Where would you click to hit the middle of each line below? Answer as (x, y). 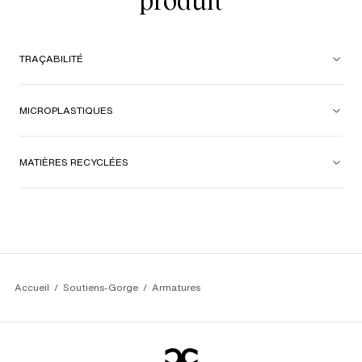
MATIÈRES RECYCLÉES (74, 162)
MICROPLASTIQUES (66, 110)
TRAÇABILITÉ (51, 59)
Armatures (176, 287)
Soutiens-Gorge (101, 287)
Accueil (32, 287)
